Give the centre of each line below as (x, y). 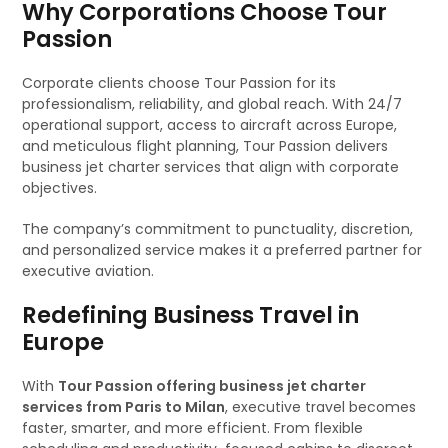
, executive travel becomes (321, 407)
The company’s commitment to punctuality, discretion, (218, 229)
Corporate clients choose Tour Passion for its (179, 83)
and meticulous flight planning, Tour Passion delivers (205, 146)
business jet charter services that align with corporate (211, 167)
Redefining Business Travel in (191, 315)
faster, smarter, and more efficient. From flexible (193, 428)
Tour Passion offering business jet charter (212, 386)
